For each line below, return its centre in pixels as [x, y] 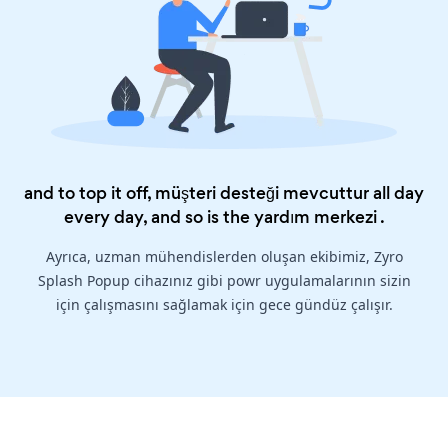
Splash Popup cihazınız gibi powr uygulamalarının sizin [224, 281]
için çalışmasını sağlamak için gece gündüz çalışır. [224, 305]
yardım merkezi [315, 217]
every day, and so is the [158, 217]
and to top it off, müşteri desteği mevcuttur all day [224, 193]
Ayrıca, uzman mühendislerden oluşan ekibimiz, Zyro [224, 257]
